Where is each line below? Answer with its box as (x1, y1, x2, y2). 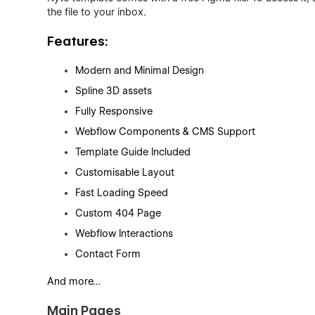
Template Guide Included (75, 146, 191, 157)
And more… (47, 276, 102, 287)
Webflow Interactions (75, 228, 174, 239)
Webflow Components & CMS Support (75, 126, 256, 137)
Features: (47, 34, 112, 49)
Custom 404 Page (75, 207, 162, 219)
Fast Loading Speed (75, 187, 169, 198)
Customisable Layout (75, 167, 175, 178)
